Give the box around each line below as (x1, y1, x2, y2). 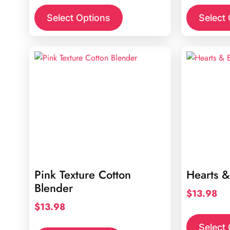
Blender (34, 180, 73, 196)
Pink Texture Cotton (34, 166, 131, 183)
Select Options (47, 12, 110, 23)
